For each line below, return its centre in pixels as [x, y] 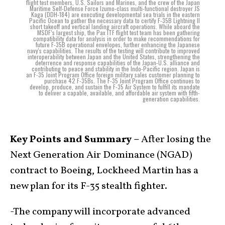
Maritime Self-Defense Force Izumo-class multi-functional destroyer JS [115, 8]
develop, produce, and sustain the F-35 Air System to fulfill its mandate [115, 87]
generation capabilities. [171, 99]
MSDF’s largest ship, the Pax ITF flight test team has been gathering [119, 32]
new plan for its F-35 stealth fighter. [89, 186]
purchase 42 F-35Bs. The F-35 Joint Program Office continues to [122, 81]
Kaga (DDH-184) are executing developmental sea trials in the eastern [116, 14]
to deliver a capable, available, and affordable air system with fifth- [119, 93]
